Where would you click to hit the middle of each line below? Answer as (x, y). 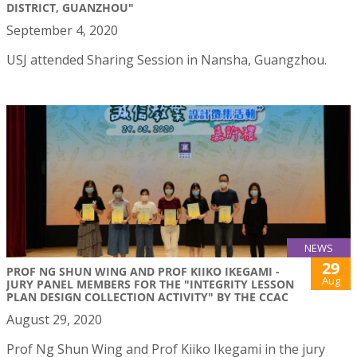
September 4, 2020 (62, 30)
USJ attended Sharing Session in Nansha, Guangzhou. (167, 59)
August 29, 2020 (54, 319)
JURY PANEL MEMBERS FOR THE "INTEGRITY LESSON (150, 284)
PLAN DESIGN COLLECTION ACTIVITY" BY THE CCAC (147, 296)
